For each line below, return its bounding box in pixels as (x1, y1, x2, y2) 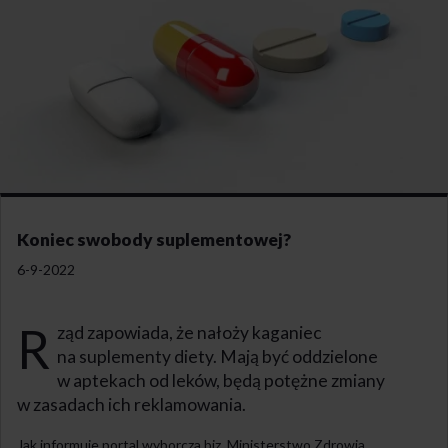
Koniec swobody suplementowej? (17, 229, 291, 251)
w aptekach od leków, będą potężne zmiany (56, 370, 385, 392)
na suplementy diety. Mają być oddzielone (56, 346, 378, 368)
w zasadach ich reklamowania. (17, 394, 246, 416)
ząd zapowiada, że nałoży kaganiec (56, 322, 322, 344)
